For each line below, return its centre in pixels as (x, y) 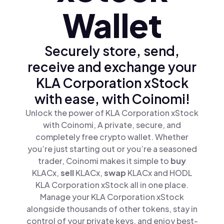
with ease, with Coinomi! (112, 99)
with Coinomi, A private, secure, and (112, 125)
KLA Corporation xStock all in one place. (112, 185)
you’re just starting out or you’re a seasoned (112, 149)
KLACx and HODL (160, 173)
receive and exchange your (112, 67)
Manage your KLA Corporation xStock (112, 197)
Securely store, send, (112, 51)
